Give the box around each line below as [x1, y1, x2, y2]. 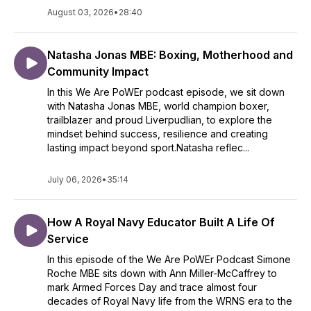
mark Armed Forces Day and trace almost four [47, 281, 257, 293]
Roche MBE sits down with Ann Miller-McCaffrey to [47, 267, 277, 279]
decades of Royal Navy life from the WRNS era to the [47, 295, 292, 307]
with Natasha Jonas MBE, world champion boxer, [47, 100, 269, 112]
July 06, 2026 [47, 174, 102, 185]
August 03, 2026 [47, 7, 114, 17]
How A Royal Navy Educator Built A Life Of [47, 215, 275, 229]
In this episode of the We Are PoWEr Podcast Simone [47, 253, 291, 265]
